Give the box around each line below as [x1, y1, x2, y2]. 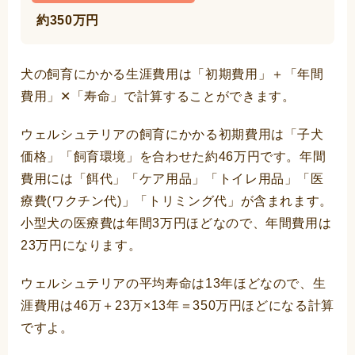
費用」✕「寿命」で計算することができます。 [21, 89, 296, 103]
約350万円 [36, 13, 99, 27]
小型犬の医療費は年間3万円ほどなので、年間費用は [21, 216, 332, 230]
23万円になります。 [21, 238, 142, 252]
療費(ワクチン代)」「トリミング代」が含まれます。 [21, 193, 333, 208]
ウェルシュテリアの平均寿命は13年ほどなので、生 [21, 276, 326, 290]
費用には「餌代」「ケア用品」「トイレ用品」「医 [21, 171, 324, 185]
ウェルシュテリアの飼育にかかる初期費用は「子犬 [21, 127, 324, 141]
